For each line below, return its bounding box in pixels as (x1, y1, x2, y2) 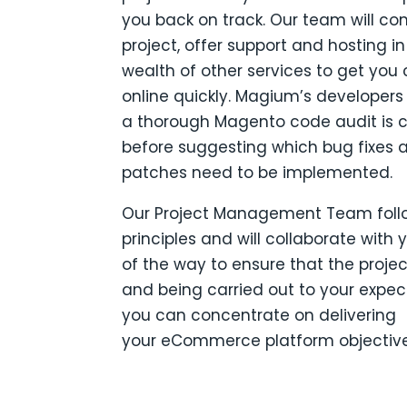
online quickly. (122, 84, 236, 107)
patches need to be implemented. (122, 161, 393, 184)
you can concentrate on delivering (122, 303, 397, 326)
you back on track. (122, 8, 271, 31)
